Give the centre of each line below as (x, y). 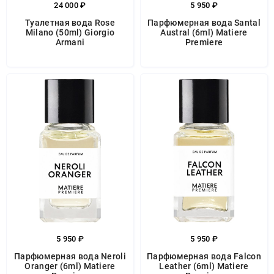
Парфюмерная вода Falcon (204, 256)
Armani (70, 42)
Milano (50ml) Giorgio (70, 32)
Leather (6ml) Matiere (204, 266)
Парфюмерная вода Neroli (70, 256)
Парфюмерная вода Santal (204, 23)
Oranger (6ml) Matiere (70, 266)
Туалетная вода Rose (70, 23)
